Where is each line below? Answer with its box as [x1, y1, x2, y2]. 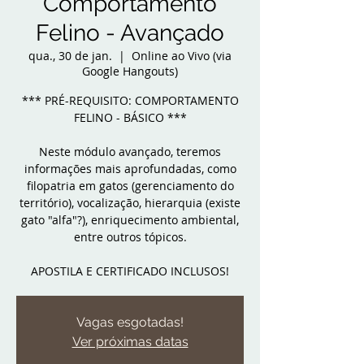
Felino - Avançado [36, 19, 224, 46]
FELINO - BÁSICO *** [73, 110, 187, 125]
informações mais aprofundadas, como [24, 161, 236, 176]
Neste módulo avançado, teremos [39, 144, 221, 159]
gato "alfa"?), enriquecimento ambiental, [21, 212, 239, 227]
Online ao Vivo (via [132, 48, 232, 63]
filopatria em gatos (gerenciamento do [26, 178, 234, 193]
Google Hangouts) [82, 63, 178, 79]
